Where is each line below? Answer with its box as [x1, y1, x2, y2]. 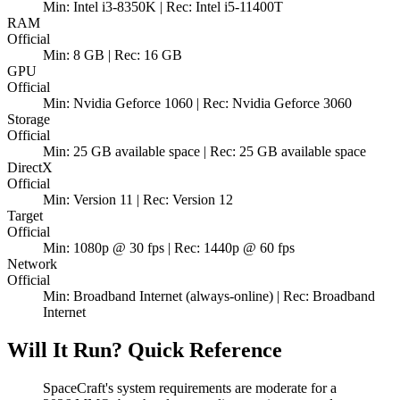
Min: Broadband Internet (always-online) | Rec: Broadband [43, 288, 375, 304]
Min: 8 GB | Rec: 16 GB [43, 47, 182, 63]
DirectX [7, 160, 53, 176]
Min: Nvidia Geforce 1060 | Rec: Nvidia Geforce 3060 [43, 96, 352, 112]
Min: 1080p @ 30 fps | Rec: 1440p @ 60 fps [43, 240, 295, 256]
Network [7, 256, 57, 272]
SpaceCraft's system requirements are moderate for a [43, 379, 337, 396]
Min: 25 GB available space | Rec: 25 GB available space [43, 144, 366, 160]
